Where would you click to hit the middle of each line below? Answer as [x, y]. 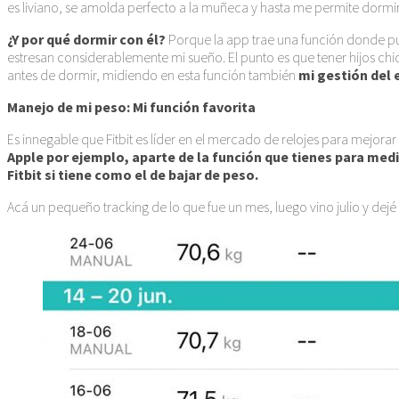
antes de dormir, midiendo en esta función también [153, 74]
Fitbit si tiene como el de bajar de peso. [133, 174]
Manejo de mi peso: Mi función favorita [131, 106]
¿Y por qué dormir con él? [86, 39]
